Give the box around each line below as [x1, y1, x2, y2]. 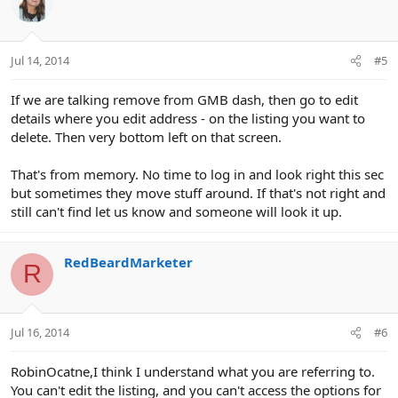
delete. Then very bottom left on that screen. [11, 127, 282, 146]
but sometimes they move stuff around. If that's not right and [11, 183, 386, 202]
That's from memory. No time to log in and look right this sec [11, 164, 384, 183]
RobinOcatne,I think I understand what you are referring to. [11, 362, 375, 381]
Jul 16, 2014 [11, 324, 69, 341]
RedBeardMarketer [64, 252, 193, 271]
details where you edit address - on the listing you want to [11, 108, 365, 127]
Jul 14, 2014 [11, 52, 69, 68]
